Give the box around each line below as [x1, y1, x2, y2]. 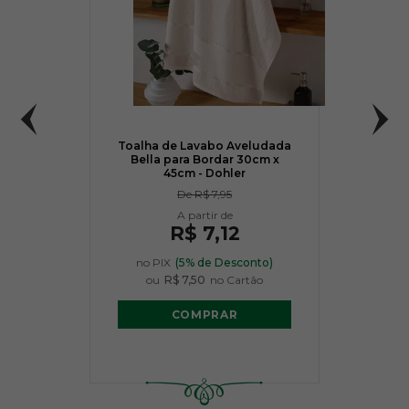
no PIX [136, 256, 171, 269]
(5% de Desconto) [175, 256, 273, 269]
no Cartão [210, 273, 263, 287]
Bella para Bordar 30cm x [130, 152, 279, 166]
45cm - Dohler [163, 166, 246, 180]
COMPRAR [171, 307, 238, 321]
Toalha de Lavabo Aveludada [118, 139, 291, 152]
